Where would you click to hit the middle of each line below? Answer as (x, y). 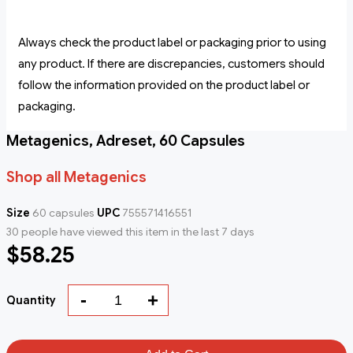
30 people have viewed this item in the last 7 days (130, 232)
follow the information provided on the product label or (164, 85)
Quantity (31, 301)
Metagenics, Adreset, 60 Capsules (126, 141)
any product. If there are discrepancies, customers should (171, 64)
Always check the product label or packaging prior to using (172, 43)
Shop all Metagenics (76, 178)
